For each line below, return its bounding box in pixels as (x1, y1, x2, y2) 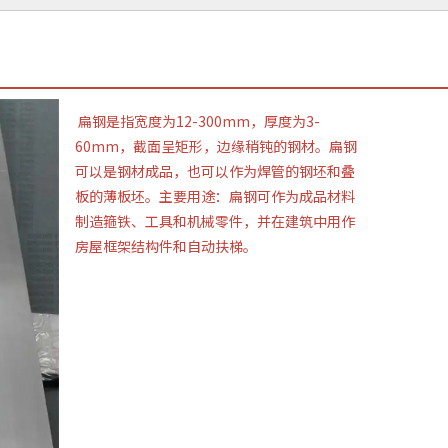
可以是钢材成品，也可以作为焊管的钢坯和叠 (75, 160, 355, 181)
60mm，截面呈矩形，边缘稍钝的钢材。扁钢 (75, 135, 357, 156)
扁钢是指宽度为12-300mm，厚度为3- (78, 110, 320, 131)
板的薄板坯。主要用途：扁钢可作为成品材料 (75, 185, 355, 206)
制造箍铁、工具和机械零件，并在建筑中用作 (75, 210, 355, 231)
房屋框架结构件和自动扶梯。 (75, 235, 257, 256)
